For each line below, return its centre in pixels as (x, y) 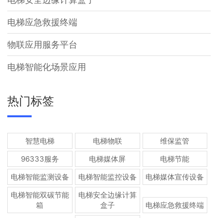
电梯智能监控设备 (107, 177)
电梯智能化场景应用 (47, 67)
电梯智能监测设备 (40, 177)
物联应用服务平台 (42, 44)
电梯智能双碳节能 (40, 195)
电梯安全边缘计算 (107, 195)
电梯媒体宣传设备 (175, 177)
